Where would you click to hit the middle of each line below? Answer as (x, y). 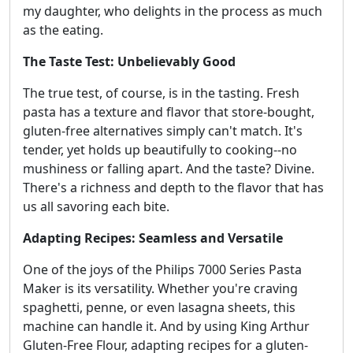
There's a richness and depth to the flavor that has (173, 188)
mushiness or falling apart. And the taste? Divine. (169, 169)
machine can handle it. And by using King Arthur (166, 327)
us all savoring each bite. (96, 207)
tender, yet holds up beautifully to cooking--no (160, 150)
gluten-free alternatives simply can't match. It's (163, 131)
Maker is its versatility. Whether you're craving (160, 289)
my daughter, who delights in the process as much (173, 11)
